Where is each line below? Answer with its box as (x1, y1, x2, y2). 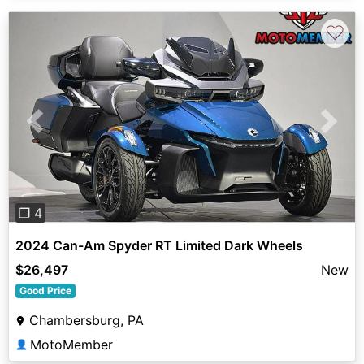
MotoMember (30, 336, 113, 353)
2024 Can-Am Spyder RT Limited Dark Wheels (15, 237, 303, 254)
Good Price (19, 284, 71, 297)
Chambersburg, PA (29, 312, 144, 329)
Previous (34, 122, 88, 139)
